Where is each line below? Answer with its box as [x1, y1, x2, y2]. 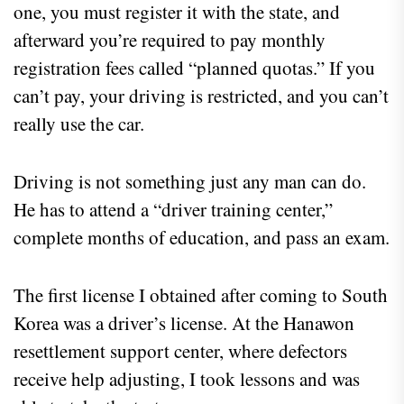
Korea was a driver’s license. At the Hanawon [14, 309, 354, 335]
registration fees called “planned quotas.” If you [14, 54, 375, 80]
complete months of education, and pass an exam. [14, 224, 390, 250]
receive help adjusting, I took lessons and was [14, 365, 360, 391]
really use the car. [14, 110, 144, 136]
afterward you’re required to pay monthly [14, 26, 326, 52]
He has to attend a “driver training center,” [14, 196, 333, 222]
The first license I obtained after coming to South [14, 281, 388, 308]
